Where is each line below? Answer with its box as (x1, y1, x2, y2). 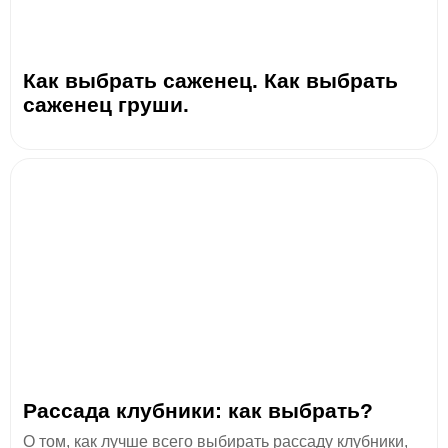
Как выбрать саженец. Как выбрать (23, 68, 398, 92)
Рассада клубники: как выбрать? (23, 398, 373, 422)
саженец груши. (23, 92, 189, 116)
